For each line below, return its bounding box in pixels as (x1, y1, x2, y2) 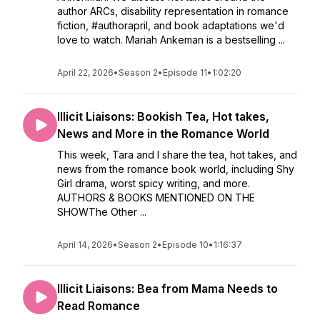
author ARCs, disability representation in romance (57, 5, 289, 17)
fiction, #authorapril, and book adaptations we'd (57, 19, 284, 31)
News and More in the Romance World (57, 126, 269, 141)
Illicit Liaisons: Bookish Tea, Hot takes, (57, 109, 269, 124)
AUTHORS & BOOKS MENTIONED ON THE (57, 191, 255, 204)
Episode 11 (163, 67, 207, 78)
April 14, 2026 (57, 239, 113, 250)
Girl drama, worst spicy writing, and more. (57, 177, 250, 189)
